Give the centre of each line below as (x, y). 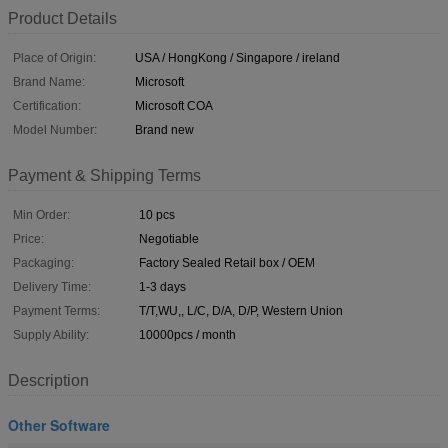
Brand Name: (49, 81)
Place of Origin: (54, 57)
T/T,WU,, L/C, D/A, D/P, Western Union (241, 310)
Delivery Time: (52, 286)
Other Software (59, 424)
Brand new (164, 129)
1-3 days (162, 286)
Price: (28, 238)
